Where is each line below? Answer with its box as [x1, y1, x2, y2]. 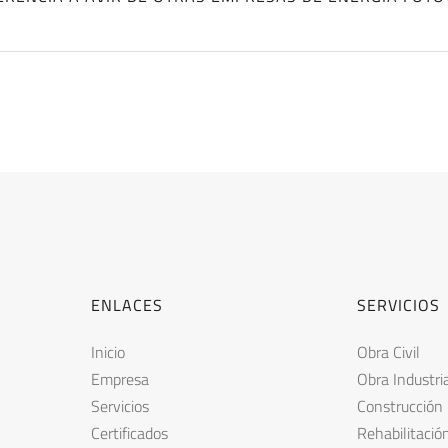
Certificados [91, 421, 168, 445]
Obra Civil [357, 340, 420, 364]
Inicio [91, 340, 125, 364]
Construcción [357, 394, 443, 418]
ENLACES [91, 293, 163, 317]
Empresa [91, 367, 149, 391]
